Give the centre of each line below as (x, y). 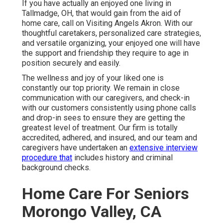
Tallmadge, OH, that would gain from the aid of (102, 13)
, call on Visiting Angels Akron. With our (125, 23)
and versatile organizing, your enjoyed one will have (111, 43)
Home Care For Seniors (106, 194)
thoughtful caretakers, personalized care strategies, (111, 33)
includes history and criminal (122, 158)
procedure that (47, 158)
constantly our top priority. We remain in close (101, 88)
